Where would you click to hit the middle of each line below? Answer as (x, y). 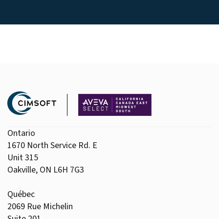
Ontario (21, 133)
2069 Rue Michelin (40, 207)
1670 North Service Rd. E (52, 145)
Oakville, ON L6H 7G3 (46, 170)
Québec (21, 194)
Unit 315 (23, 158)
